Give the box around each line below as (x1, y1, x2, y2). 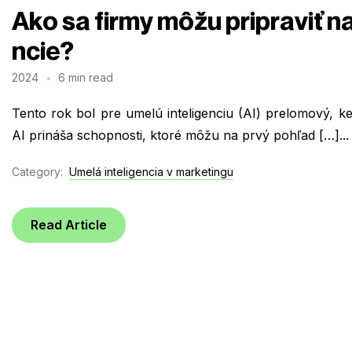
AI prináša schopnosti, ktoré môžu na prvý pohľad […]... (12, 127, 349, 144)
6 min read (58, 70, 114, 84)
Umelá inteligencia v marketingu (69, 164, 233, 178)
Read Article (31, 217, 107, 233)
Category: (12, 164, 63, 178)
